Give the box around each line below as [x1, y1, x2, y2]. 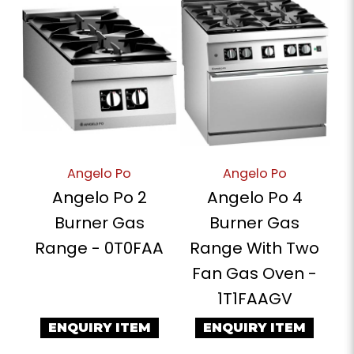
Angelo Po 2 [51, 186, 147, 209]
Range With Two [190, 237, 320, 259]
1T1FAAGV [217, 288, 292, 310]
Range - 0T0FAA [35, 237, 164, 259]
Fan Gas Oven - [192, 262, 318, 284]
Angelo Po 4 [206, 186, 303, 209]
